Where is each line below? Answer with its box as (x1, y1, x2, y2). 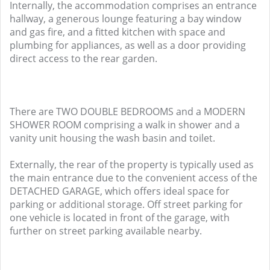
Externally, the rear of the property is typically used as (10, 158, 254, 171)
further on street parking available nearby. (10, 224, 202, 237)
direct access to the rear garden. (10, 52, 157, 65)
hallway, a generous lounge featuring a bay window (10, 12, 241, 25)
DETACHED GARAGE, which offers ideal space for (10, 184, 230, 198)
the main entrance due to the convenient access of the (10, 171, 257, 184)
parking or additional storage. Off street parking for (10, 198, 243, 211)
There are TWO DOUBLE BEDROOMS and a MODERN (10, 105, 245, 118)
